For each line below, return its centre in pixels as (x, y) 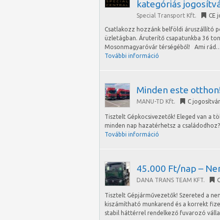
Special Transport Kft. (166, 15)
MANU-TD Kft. (156, 101)
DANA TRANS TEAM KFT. (171, 180)
